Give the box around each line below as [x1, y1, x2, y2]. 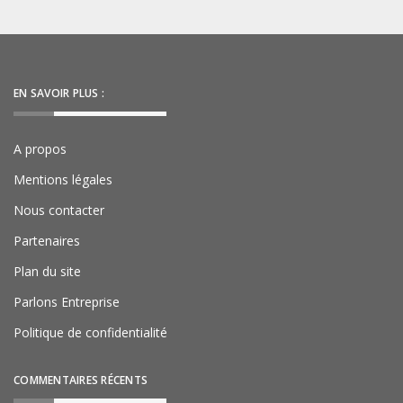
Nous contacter [13, 201, 104, 219]
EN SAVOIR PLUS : [13, 85, 104, 101]
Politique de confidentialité [13, 324, 167, 341]
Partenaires [13, 232, 80, 249]
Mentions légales [13, 171, 112, 188]
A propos [13, 140, 67, 157]
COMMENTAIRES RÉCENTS [13, 372, 148, 388]
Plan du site [13, 263, 81, 280]
